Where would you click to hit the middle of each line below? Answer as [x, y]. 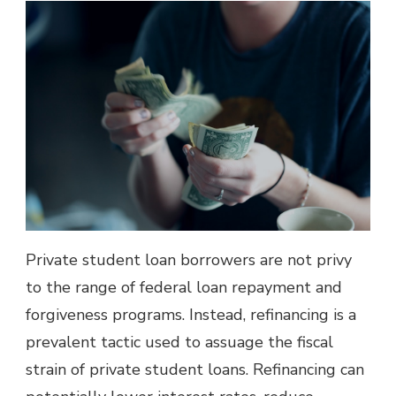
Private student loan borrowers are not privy [189, 259]
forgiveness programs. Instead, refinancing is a [191, 314]
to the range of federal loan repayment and [184, 287]
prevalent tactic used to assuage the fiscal [179, 342]
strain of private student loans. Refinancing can [195, 369]
